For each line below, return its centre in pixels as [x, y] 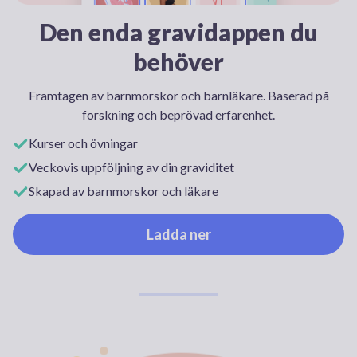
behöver [178, 61]
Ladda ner [178, 234]
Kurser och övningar [83, 143]
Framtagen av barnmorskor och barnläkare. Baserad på [178, 95]
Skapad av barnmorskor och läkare [124, 190]
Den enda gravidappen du [178, 31]
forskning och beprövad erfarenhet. [178, 114]
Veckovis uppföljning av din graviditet [131, 167]
